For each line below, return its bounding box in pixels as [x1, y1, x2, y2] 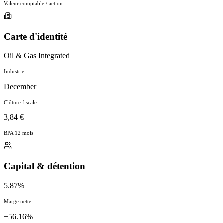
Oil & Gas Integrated [4, 51, 70, 60]
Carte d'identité [4, 31, 67, 42]
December [4, 82, 36, 91]
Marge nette [4, 198, 31, 204]
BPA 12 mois [4, 130, 33, 136]
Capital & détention [4, 160, 85, 171]
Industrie [4, 68, 24, 75]
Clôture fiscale [4, 99, 37, 106]
